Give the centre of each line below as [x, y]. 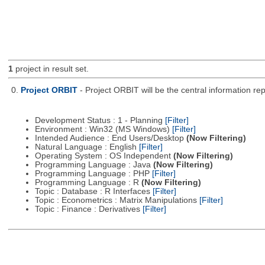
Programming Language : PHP [93, 174]
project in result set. [51, 69]
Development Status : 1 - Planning [100, 121]
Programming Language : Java [94, 165]
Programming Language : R [88, 183]
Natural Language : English [87, 147]
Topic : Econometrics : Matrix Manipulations [117, 201]
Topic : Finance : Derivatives [88, 209]
